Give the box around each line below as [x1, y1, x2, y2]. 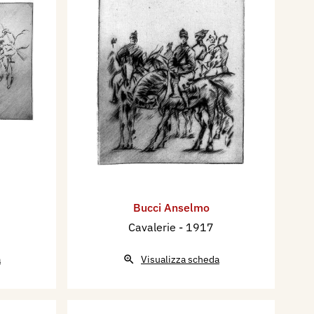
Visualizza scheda [141, 253, 219, 266]
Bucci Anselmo [132, 200, 210, 215]
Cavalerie [128, 220, 179, 235]
